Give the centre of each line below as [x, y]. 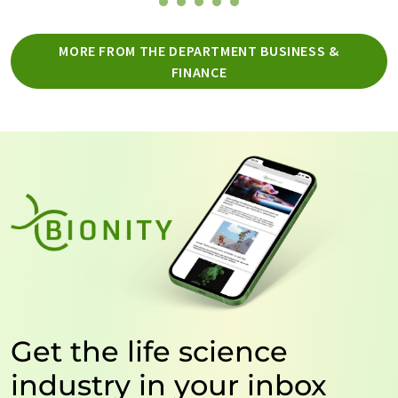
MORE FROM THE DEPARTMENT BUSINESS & [199, 51]
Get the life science [149, 352]
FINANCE [199, 72]
